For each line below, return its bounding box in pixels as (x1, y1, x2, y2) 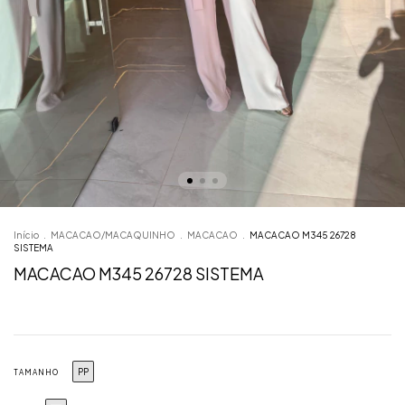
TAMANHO (14, 368, 59, 378)
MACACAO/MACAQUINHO (51, 230, 175, 241)
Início (14, 230, 39, 241)
